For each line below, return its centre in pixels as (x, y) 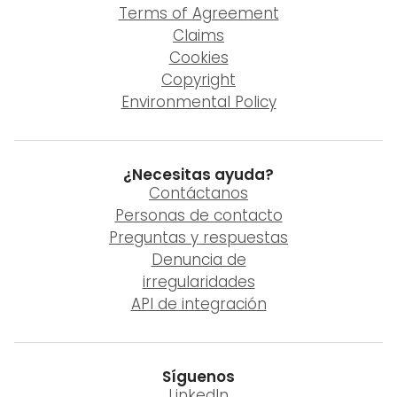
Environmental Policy (198, 102)
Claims (198, 35)
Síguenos (198, 377)
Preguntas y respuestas (198, 237)
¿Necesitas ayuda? (198, 175)
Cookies (198, 58)
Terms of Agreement (198, 13)
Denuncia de (198, 260)
